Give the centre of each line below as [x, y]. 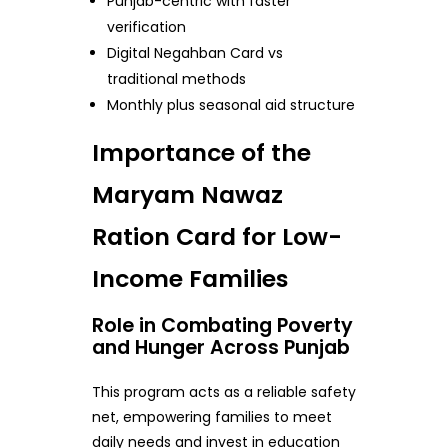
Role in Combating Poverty [222, 325]
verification [147, 27]
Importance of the [201, 153]
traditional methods [177, 79]
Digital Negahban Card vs [195, 53]
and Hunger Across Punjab [220, 347]
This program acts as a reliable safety [223, 391]
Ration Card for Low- [216, 237]
